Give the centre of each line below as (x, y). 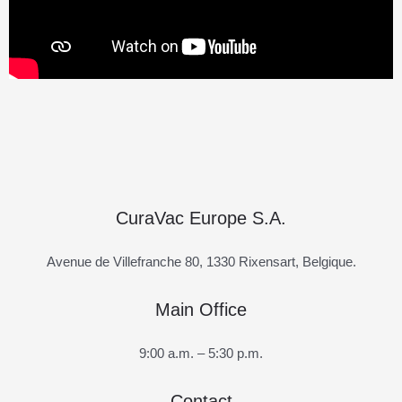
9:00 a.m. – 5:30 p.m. (201, 353)
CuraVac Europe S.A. (201, 218)
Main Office (201, 309)
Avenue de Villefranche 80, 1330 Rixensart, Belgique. (201, 261)
